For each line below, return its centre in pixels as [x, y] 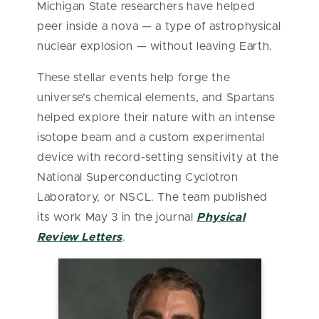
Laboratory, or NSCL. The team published [152, 197]
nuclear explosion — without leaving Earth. [157, 46]
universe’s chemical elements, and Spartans [156, 98]
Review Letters [80, 237]
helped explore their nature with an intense [156, 117]
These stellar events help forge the [134, 78]
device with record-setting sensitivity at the [158, 157]
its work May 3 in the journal [117, 217]
